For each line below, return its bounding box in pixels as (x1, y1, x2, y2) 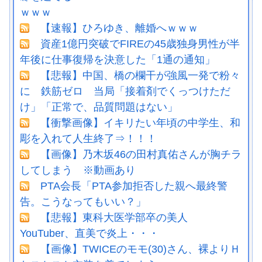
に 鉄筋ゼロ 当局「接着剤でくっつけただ (20, 85, 230, 98)
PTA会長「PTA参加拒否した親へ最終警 (40, 180, 227, 192)
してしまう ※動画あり (20, 164, 136, 177)
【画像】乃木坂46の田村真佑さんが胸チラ (40, 149, 242, 161)
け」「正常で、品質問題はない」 (20, 101, 178, 113)
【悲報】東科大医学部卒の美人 (40, 212, 188, 224)
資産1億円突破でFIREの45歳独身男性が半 (40, 38, 240, 50)
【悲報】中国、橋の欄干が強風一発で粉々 (40, 70, 240, 82)
